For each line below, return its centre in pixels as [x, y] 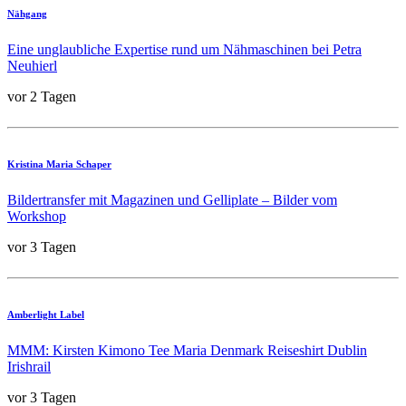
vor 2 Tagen [42, 96]
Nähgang [27, 13]
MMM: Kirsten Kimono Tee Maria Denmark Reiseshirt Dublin [187, 350]
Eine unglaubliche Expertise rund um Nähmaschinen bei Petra [184, 49]
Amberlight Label [46, 314]
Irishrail [29, 366]
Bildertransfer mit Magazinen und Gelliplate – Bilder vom [172, 199]
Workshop [37, 216]
